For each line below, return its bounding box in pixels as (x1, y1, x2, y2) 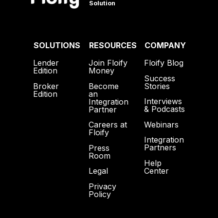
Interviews (144, 96, 182, 107)
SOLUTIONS (33, 40, 80, 50)
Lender (33, 58, 59, 68)
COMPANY (145, 40, 186, 50)
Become (88, 81, 119, 91)
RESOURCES (89, 40, 137, 50)
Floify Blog (144, 58, 184, 68)
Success (144, 73, 176, 83)
